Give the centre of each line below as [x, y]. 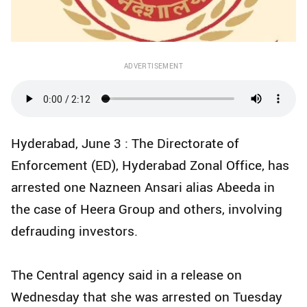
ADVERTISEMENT [153, 66]
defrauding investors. [74, 231]
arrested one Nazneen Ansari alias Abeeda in [143, 187]
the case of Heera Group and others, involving [147, 209]
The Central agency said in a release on [126, 275]
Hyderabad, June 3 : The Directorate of [125, 144]
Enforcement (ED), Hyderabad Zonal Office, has [150, 165]
